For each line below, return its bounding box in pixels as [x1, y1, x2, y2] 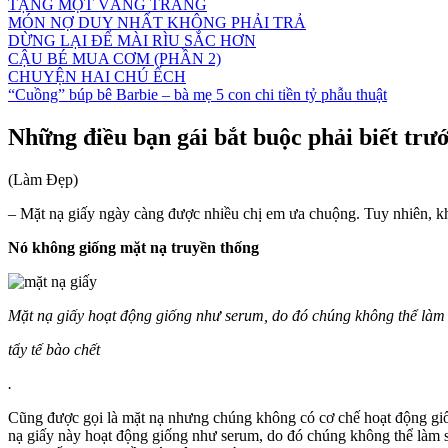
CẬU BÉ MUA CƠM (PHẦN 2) [8, 50, 221, 67]
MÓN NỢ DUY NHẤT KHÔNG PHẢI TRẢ [8, 14, 306, 31]
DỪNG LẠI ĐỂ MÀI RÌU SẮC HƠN [8, 32, 256, 49]
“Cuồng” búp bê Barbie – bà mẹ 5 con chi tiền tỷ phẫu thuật [8, 86, 387, 103]
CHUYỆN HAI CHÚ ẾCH [8, 68, 186, 85]
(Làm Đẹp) [8, 170, 78, 188]
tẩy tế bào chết [8, 340, 100, 358]
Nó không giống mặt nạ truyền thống [8, 238, 259, 256]
